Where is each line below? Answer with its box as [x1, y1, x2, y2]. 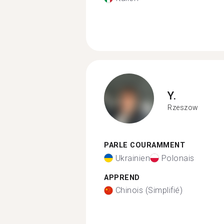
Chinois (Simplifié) [115, 185, 182, 195]
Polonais [161, 153, 194, 163]
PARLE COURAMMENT [104, 141, 185, 149]
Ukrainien [115, 153, 150, 163]
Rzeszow [167, 103, 198, 111]
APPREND [104, 173, 140, 182]
